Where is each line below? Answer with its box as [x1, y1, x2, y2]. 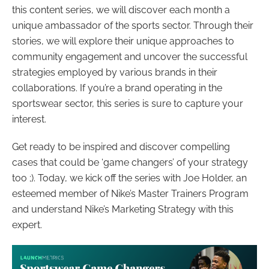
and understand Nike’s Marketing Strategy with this [12, 204, 234, 215]
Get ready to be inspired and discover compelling [12, 141, 230, 153]
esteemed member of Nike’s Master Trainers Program [12, 188, 249, 199]
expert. [12, 219, 42, 231]
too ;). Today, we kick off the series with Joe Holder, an [12, 172, 247, 184]
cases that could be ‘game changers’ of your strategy [12, 157, 248, 168]
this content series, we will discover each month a [12, 4, 230, 16]
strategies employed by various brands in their [12, 67, 217, 78]
